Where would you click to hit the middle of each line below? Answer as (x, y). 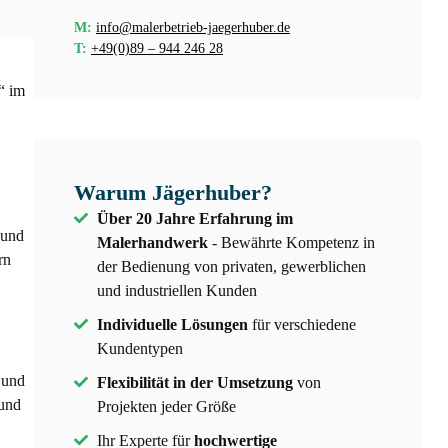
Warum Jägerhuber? (173, 192)
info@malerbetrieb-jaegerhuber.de (193, 27)
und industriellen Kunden (176, 290)
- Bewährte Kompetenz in (291, 242)
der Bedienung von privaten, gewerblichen (231, 266)
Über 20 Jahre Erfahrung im (194, 218)
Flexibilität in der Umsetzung (194, 382)
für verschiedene (301, 324)
